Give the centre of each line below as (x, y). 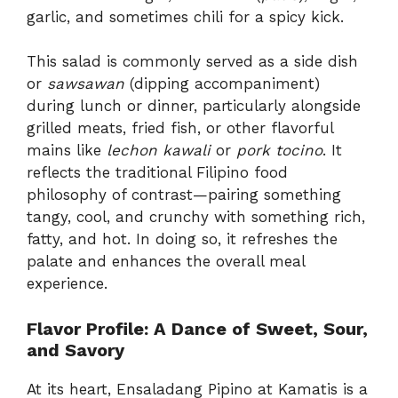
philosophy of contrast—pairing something (184, 195)
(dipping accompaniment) (222, 84)
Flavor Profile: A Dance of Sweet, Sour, (197, 328)
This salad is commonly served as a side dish (192, 62)
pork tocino (279, 151)
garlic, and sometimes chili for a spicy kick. (185, 16)
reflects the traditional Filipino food (157, 173)
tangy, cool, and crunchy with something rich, (196, 217)
